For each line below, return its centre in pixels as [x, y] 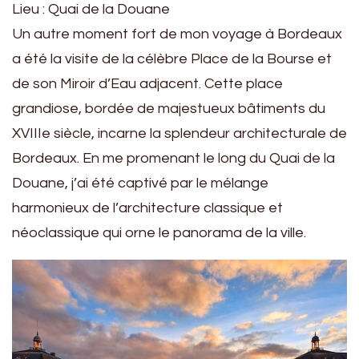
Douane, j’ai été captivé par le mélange [140, 184]
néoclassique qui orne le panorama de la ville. [159, 233]
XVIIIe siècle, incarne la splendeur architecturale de [179, 134]
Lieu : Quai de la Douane [91, 10]
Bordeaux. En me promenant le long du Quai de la [173, 159]
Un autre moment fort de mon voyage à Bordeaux [177, 34]
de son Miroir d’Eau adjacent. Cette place [147, 84]
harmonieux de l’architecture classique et [147, 208]
